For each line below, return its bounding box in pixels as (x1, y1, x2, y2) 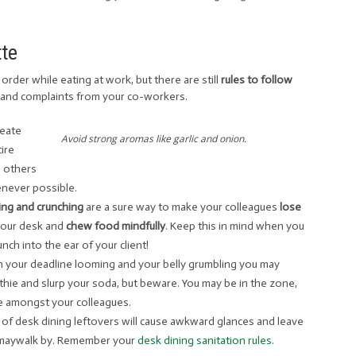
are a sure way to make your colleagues (83, 200, 277, 214)
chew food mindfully (66, 219, 165, 233)
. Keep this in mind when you (165, 219, 304, 233)
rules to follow (221, 73, 292, 87)
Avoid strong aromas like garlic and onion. (60, 132, 246, 145)
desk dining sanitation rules (135, 334, 272, 347)
